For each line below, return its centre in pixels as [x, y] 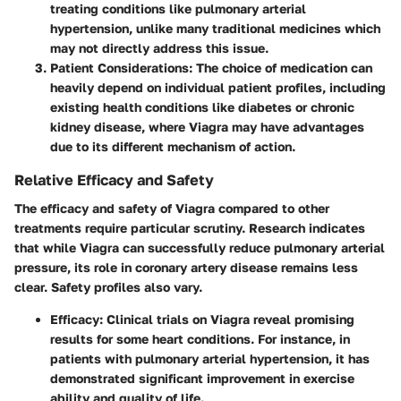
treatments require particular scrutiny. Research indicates [190, 228]
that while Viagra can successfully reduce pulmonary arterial [200, 248]
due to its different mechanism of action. [173, 147]
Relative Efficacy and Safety [114, 180]
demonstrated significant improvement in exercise [202, 379]
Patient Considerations [119, 68]
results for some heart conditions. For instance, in [200, 339]
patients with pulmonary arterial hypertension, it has [210, 359]
